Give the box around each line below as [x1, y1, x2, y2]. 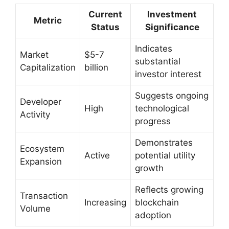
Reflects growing [135, 185, 203, 195]
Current [88, 9, 122, 20]
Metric [34, 15, 62, 26]
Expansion [20, 156, 62, 167]
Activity [20, 109, 50, 120]
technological [135, 103, 189, 114]
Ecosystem [20, 144, 64, 154]
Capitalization [20, 62, 76, 73]
